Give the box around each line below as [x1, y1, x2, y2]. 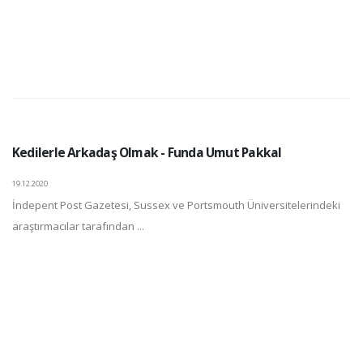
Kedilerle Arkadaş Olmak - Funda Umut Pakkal [12, 143, 282, 161]
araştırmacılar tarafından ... [12, 219, 144, 233]
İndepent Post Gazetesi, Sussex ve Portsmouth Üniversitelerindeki [12, 198, 340, 212]
